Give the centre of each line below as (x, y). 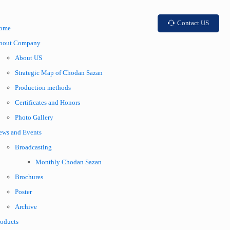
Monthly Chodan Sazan (69, 162)
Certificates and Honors (47, 102)
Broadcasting (33, 147)
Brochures (29, 177)
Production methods (43, 88)
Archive (26, 207)
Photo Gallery (34, 117)
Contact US (193, 23)
